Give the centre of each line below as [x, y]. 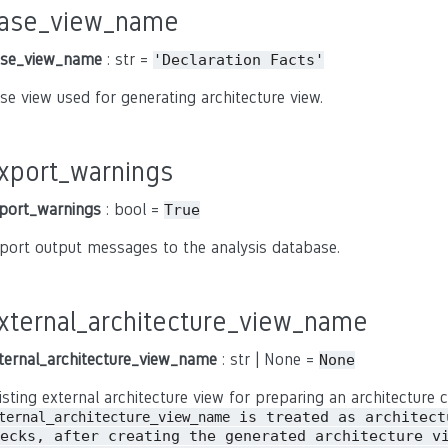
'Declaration [207, 60]
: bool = [132, 209]
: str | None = [268, 359]
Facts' [297, 60]
